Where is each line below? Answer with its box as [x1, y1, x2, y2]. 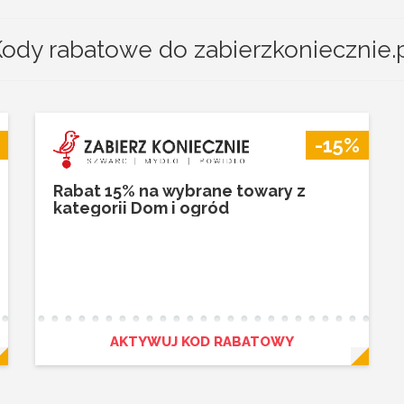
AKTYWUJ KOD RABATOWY [110, 334, 294, 350]
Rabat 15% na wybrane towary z [53, 181, 306, 200]
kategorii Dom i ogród [53, 198, 229, 217]
